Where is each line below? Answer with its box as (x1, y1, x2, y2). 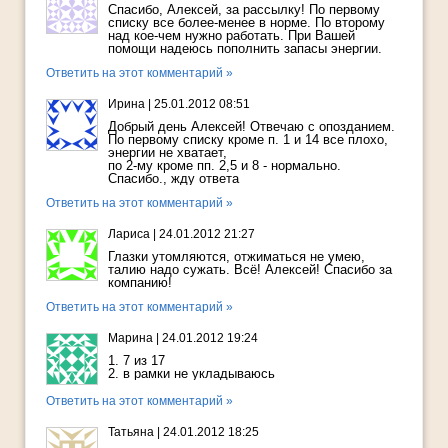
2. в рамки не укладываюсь (108, 366, 275, 382)
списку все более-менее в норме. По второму (108, 15, 385, 31)
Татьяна (108, 425, 154, 440)
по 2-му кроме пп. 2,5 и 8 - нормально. (108, 158, 341, 174)
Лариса (108, 227, 150, 242)
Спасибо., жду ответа (108, 171, 239, 187)
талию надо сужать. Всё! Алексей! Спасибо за (108, 262, 392, 278)
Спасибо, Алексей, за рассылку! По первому (108, 2, 380, 18)
